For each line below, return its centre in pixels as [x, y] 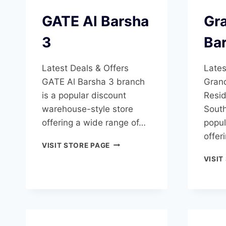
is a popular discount [84, 95]
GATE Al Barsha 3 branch [93, 81]
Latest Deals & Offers [85, 68]
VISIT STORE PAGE [76, 145]
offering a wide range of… [94, 122]
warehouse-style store [88, 109]
